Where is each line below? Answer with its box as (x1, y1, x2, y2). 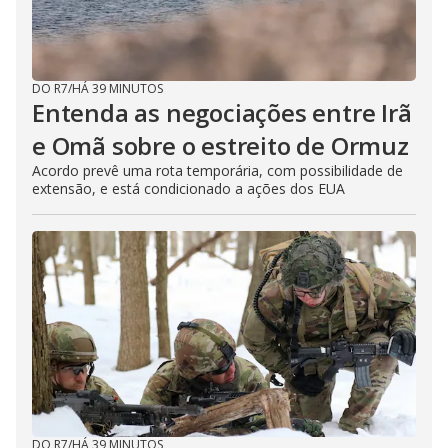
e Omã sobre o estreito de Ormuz (32, 129, 409, 163)
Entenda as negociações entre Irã (32, 96, 412, 130)
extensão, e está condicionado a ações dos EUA (32, 179, 345, 199)
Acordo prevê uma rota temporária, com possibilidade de (32, 161, 403, 181)
